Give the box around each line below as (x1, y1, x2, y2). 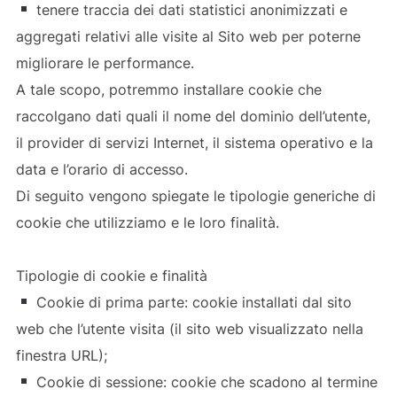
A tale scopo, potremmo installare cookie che (15, 80, 322, 98)
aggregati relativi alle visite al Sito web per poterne (15, 27, 361, 45)
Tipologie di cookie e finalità (15, 266, 207, 284)
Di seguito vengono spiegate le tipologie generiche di (15, 186, 376, 205)
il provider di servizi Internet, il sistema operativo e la (15, 133, 373, 152)
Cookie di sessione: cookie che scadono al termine (32, 372, 378, 391)
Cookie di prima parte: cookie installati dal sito (32, 292, 353, 311)
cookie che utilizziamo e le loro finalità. (15, 213, 279, 231)
